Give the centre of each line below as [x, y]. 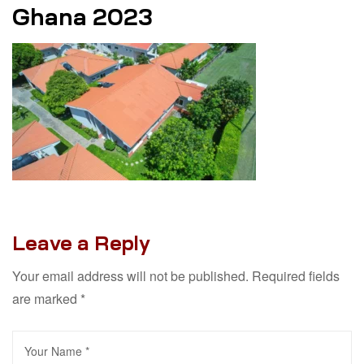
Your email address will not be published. [130, 275]
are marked [46, 298]
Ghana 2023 [82, 18]
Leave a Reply [81, 243]
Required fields [296, 275]
